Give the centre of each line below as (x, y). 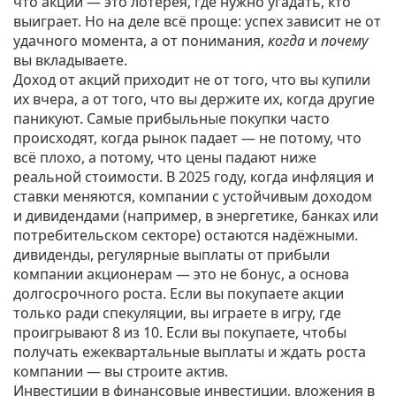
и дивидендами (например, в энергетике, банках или (196, 216)
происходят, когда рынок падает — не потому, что (187, 138)
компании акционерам (93, 274)
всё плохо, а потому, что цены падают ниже (165, 157)
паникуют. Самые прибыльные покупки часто (171, 118)
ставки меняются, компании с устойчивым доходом (193, 196)
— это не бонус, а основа (261, 274)
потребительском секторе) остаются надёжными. (186, 235)
